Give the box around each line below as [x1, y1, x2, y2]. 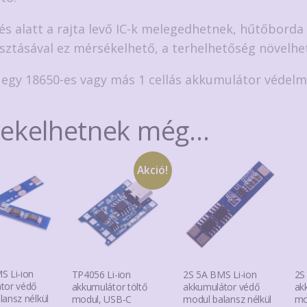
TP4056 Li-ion [71, 268, 131, 282]
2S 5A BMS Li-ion [183, 268, 257, 282]
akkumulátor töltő [71, 280, 147, 294]
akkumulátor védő [183, 280, 260, 294]
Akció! [137, 162, 169, 177]
